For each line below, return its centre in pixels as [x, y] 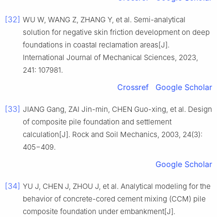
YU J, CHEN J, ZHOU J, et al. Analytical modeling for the [117, 186]
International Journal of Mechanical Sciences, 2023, [110, 58]
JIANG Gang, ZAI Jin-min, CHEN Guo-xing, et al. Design [117, 109]
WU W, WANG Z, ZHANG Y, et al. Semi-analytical [104, 20]
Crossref [133, 87]
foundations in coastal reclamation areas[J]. [96, 45]
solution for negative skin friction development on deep [116, 32]
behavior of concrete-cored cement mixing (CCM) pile [114, 199]
